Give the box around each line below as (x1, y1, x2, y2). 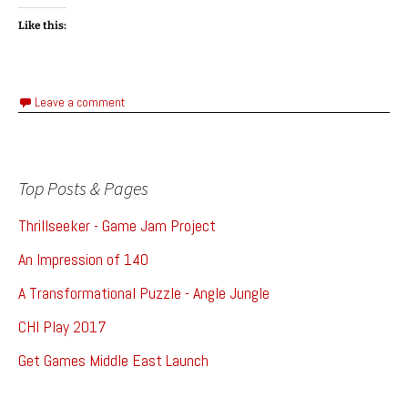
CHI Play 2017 (18, 316, 107, 338)
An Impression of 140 (18, 249, 148, 270)
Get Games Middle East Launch (18, 350, 209, 372)
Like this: (18, 19, 66, 33)
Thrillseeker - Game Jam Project (18, 215, 216, 237)
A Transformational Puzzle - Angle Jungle (18, 282, 270, 304)
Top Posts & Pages (18, 177, 148, 200)
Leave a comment (35, 94, 125, 111)
